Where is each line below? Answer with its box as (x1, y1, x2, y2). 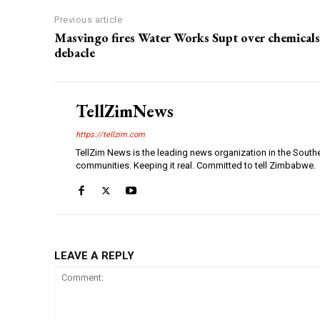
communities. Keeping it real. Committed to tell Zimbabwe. (76, 160, 316, 171)
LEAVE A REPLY (54, 249, 134, 263)
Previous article (54, 14, 122, 26)
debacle (54, 44, 95, 61)
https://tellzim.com (76, 130, 145, 140)
